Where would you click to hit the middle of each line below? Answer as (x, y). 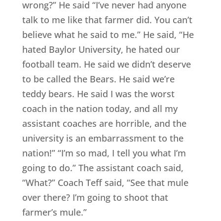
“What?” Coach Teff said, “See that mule (105, 183)
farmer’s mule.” (54, 212)
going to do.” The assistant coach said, (103, 168)
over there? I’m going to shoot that (95, 198)
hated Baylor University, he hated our (101, 50)
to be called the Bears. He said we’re (98, 79)
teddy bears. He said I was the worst (98, 94)
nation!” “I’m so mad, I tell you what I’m (104, 153)
